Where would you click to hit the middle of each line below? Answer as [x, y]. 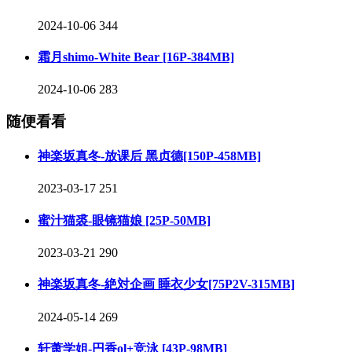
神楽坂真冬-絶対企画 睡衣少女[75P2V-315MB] [166, 284]
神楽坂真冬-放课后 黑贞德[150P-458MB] [149, 156]
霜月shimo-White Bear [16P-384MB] [136, 57]
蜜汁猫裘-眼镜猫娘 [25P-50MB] [124, 220]
